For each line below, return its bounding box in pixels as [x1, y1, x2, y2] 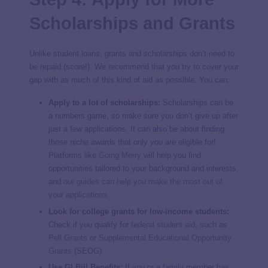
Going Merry [99, 151, 141, 160]
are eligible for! [163, 138, 216, 147]
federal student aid [131, 220, 195, 229]
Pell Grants [48, 233, 87, 242]
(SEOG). [72, 246, 104, 255]
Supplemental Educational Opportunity [99, 233, 232, 242]
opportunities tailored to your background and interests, [48, 164, 239, 173]
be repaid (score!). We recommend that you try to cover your [29, 62, 239, 72]
